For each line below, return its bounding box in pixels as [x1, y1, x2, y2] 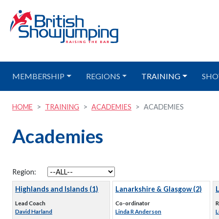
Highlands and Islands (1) [15, 185, 98, 193]
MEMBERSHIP [12, 71, 65, 81]
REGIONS [86, 71, 120, 81]
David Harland [15, 208, 52, 215]
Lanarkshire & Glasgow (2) [115, 185, 202, 193]
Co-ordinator [115, 200, 150, 206]
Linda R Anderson [115, 208, 161, 215]
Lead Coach [15, 200, 45, 206]
